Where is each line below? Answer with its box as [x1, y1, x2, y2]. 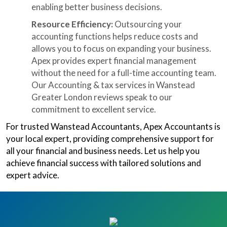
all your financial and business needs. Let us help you [6, 145, 200, 156]
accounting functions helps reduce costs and [31, 31, 198, 42]
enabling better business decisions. [31, 2, 162, 12]
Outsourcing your [115, 19, 182, 29]
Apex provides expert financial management [31, 55, 197, 66]
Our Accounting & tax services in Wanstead [31, 80, 195, 90]
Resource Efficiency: [31, 19, 115, 29]
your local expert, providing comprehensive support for [6, 133, 214, 144]
